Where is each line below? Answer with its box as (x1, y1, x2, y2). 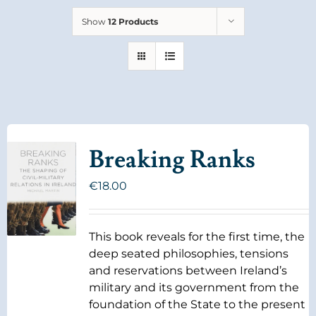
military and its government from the (88, 281, 299, 295)
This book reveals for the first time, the (88, 230, 305, 244)
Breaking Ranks (88, 144, 255, 176)
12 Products (107, 16, 158, 28)
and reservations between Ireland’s (88, 264, 287, 278)
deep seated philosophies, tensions (88, 247, 288, 261)
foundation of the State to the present (88, 298, 305, 312)
